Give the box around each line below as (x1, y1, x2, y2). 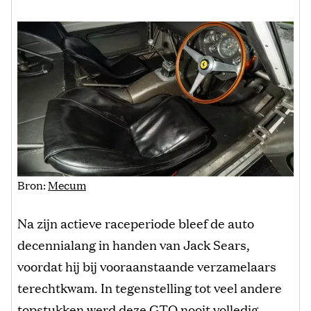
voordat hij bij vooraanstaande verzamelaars (17, 256, 276, 275)
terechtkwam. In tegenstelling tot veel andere (17, 278, 282, 296)
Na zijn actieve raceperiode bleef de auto (17, 213, 254, 232)
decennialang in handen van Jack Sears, (17, 235, 250, 253)
